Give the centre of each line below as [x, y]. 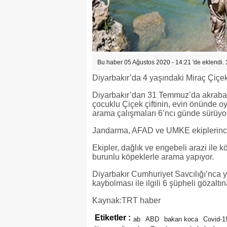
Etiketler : [113, 218]
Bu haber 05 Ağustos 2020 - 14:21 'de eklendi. [161, 62]
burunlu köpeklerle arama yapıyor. [153, 157]
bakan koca [181, 219]
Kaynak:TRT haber [126, 200]
